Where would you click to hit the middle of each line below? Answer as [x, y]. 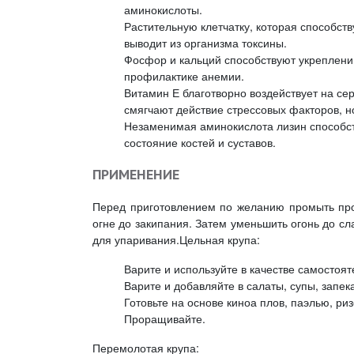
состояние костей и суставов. [200, 142]
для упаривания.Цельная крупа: [176, 239]
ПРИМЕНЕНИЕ [136, 174]
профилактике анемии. [184, 75]
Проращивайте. [165, 318]
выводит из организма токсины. [205, 42]
